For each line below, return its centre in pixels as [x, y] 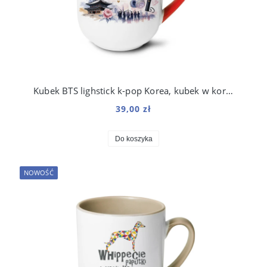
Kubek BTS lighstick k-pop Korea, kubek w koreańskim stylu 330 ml [229, 90]
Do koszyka [133, 139]
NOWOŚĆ [39, 172]
